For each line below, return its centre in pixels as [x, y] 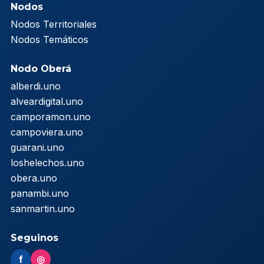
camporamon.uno [51, 117]
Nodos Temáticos [49, 40]
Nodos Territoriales [54, 24]
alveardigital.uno [47, 102]
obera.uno [34, 178]
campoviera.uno [47, 132]
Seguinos [34, 238]
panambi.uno [40, 194]
